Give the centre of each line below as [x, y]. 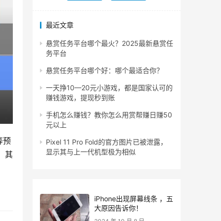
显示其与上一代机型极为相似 [91, 152]
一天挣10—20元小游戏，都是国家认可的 [109, 88]
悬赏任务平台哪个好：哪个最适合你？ [105, 71]
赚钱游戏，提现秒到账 [80, 98]
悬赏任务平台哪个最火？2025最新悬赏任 [110, 43]
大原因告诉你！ [118, 208]
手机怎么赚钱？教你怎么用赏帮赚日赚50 [109, 115]
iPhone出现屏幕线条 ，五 [134, 199]
